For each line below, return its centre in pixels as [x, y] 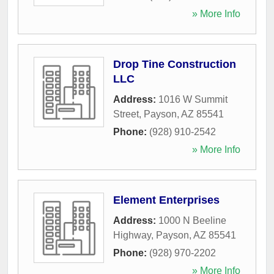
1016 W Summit [193, 99]
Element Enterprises [166, 200]
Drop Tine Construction [175, 64]
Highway [132, 235]
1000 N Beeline [192, 220]
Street [126, 114]
